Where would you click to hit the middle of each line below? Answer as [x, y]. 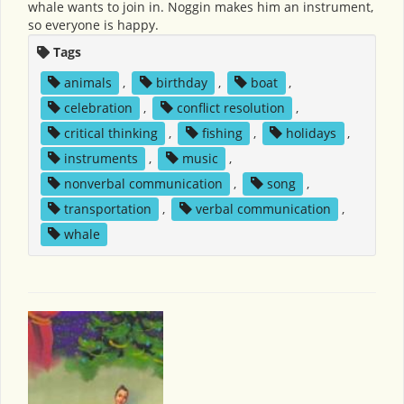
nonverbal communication [143, 184]
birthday [181, 83]
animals [87, 83]
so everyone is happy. [93, 25]
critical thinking [110, 133]
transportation [107, 209]
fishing [222, 133]
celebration [98, 108]
